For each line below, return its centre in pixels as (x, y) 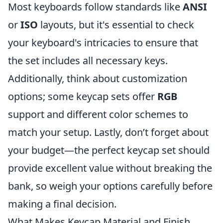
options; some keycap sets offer (83, 96)
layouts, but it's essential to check (116, 25)
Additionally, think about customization (98, 78)
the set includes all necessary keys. (88, 60)
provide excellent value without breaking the (110, 168)
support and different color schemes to (98, 114)
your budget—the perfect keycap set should (109, 150)
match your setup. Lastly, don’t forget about (108, 132)
